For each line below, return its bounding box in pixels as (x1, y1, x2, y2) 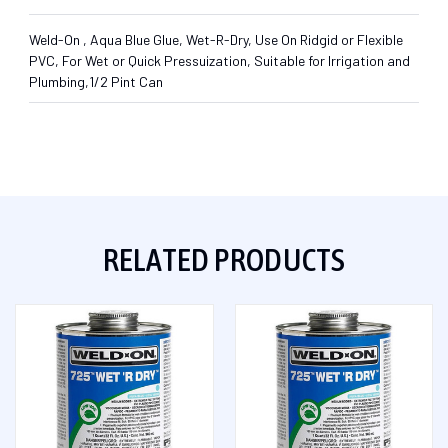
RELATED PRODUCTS (102, 240, 346, 278)
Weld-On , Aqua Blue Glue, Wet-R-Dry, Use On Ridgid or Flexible (29, 30, 403, 48)
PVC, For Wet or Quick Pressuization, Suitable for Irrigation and (29, 51, 410, 69)
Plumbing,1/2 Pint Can (29, 72, 163, 90)
